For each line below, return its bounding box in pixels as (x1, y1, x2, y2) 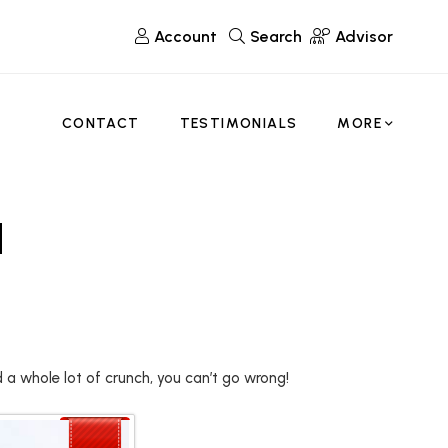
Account (154, 27, 217, 46)
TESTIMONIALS (179, 115, 298, 132)
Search (250, 27, 302, 46)
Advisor (335, 27, 393, 46)
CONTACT (61, 115, 140, 132)
